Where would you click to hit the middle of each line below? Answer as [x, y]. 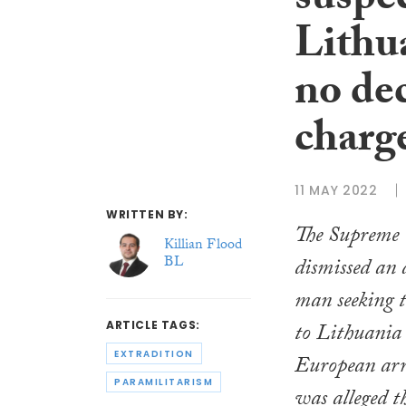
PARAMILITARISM [164, 382]
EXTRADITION [154, 353]
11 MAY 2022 [336, 190]
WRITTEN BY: [147, 215]
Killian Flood [203, 246]
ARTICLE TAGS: [153, 325]
